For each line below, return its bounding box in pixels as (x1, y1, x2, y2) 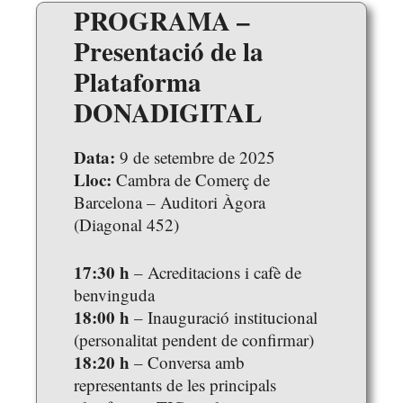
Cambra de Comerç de (112, 167, 270, 191)
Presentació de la (74, 31, 264, 70)
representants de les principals (74, 373, 276, 397)
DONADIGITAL (74, 93, 262, 131)
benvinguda (74, 283, 155, 307)
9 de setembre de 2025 (115, 145, 275, 168)
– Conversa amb (130, 351, 245, 374)
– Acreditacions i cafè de (130, 261, 301, 284)
